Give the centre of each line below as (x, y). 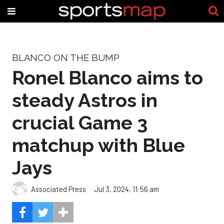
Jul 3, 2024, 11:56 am (126, 189)
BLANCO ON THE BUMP (66, 58)
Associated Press (58, 189)
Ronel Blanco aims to (107, 77)
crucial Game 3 (80, 122)
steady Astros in (85, 100)
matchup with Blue (98, 145)
